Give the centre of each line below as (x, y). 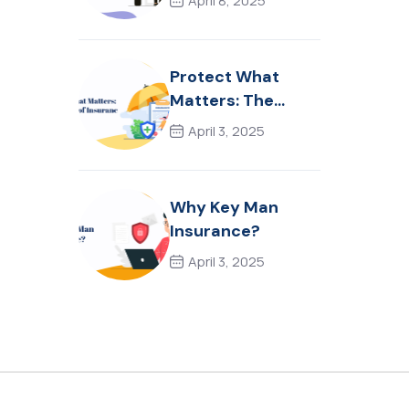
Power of (205, 124)
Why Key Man (224, 207)
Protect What (225, 76)
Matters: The (222, 100)
